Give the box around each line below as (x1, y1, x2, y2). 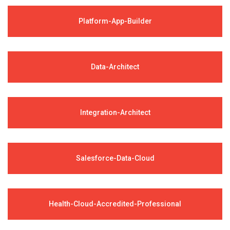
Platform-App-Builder (78, 16, 152, 25)
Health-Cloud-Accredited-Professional (49, 199, 181, 208)
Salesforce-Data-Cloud (75, 154, 155, 162)
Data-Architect (91, 62, 139, 71)
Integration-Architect (80, 108, 150, 117)
